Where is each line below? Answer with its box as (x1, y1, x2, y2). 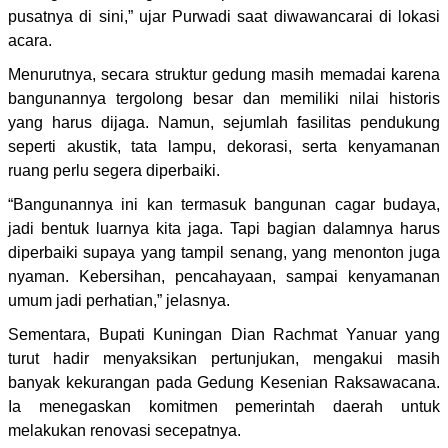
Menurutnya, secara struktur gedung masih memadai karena (8, 65, 440, 83)
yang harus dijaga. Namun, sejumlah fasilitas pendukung (8, 113, 440, 131)
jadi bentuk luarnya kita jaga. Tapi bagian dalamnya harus (8, 219, 440, 237)
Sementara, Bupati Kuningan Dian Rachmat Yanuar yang (8, 325, 440, 343)
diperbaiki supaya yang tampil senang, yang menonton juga (8, 243, 440, 261)
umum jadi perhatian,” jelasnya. (8, 291, 230, 309)
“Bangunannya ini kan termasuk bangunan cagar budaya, (8, 195, 440, 213)
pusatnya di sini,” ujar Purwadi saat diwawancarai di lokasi (8, 7, 440, 25)
